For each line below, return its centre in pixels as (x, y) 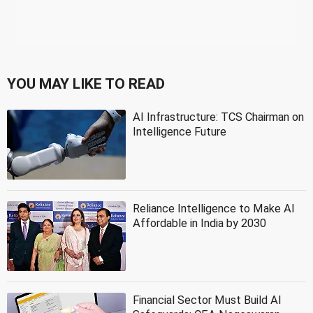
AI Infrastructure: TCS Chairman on (218, 117)
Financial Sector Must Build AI (207, 300)
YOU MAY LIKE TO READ (86, 84)
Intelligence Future (180, 132)
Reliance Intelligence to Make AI (214, 209)
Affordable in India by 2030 (199, 224)
